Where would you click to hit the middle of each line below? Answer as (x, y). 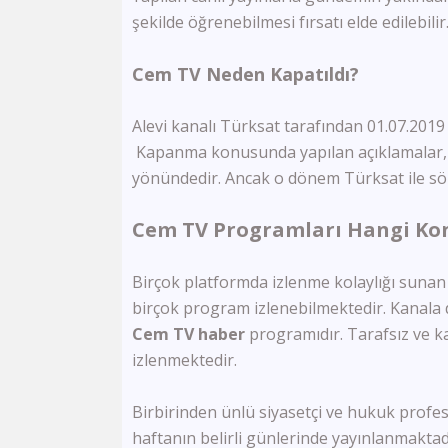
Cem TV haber (190, 334)
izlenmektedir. (184, 360)
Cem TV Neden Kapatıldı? (245, 74)
